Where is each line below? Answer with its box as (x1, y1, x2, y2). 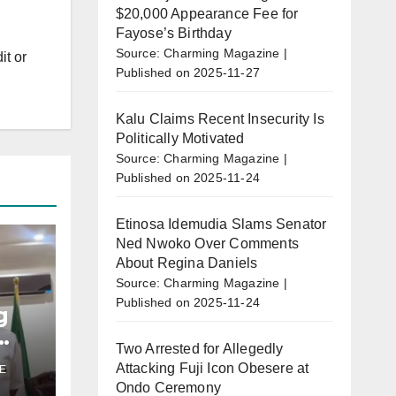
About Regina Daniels (115, 255, 258, 270)
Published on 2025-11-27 (115, 65, 261, 80)
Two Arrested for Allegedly (115, 340, 284, 356)
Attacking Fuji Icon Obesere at (115, 360, 309, 376)
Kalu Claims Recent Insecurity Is (115, 110, 324, 126)
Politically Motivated (115, 130, 245, 146)
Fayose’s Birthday (115, 25, 232, 41)
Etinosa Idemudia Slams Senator (115, 216, 327, 232)
